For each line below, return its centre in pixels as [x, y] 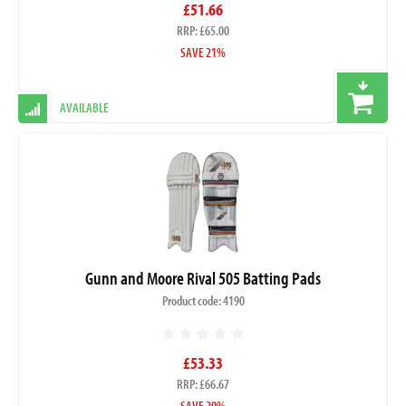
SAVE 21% [203, 52]
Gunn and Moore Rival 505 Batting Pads [203, 278]
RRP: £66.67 [203, 384]
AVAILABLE [84, 107]
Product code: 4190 [203, 301]
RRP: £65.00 [203, 30]
